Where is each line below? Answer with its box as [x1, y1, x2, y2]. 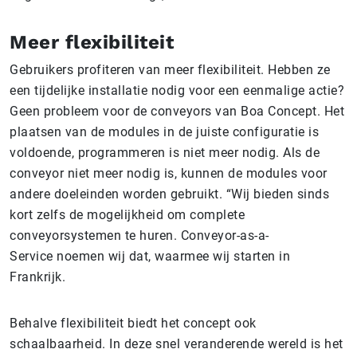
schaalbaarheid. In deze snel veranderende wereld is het [10, 335, 343, 351]
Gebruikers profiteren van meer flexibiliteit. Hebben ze [10, 61, 331, 77]
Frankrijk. [10, 269, 65, 284]
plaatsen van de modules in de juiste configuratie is [10, 124, 319, 139]
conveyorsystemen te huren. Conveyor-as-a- [10, 227, 269, 243]
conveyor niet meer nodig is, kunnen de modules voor [10, 165, 328, 181]
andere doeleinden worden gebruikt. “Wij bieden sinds [10, 186, 329, 202]
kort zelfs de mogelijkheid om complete [10, 206, 245, 222]
